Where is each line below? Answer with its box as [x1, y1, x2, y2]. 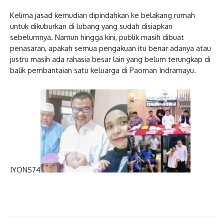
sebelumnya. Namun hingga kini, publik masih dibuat [10, 32, 184, 42]
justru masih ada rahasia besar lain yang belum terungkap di [10, 54, 210, 64]
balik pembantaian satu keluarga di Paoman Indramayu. [10, 65, 196, 75]
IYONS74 [10, 164, 40, 174]
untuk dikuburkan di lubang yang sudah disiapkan [10, 21, 172, 31]
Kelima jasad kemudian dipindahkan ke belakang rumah [10, 10, 195, 20]
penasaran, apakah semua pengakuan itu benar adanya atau [10, 43, 211, 53]
